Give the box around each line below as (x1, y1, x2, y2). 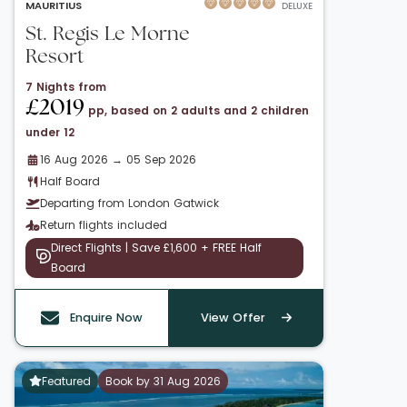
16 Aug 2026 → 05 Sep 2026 (40, 151, 196, 167)
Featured (41, 372, 91, 389)
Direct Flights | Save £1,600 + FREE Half (51, 239, 262, 255)
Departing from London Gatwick (40, 194, 219, 211)
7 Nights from (25, 78, 106, 94)
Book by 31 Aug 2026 (104, 372, 221, 389)
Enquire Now (70, 309, 143, 325)
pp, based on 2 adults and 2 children (88, 102, 309, 118)
